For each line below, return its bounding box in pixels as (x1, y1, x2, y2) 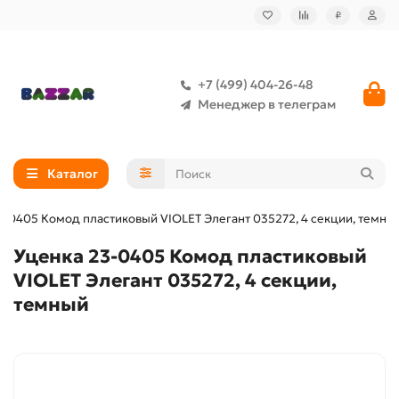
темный (13, 293, 89, 316)
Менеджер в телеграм (198, 96, 336, 112)
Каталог (46, 166, 98, 182)
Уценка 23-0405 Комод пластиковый (13, 245, 367, 268)
